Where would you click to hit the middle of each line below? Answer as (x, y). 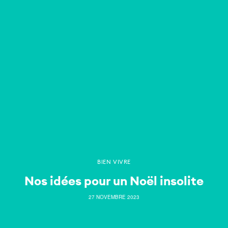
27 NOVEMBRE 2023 (114, 197)
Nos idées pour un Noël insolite (114, 180)
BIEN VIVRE (114, 162)
